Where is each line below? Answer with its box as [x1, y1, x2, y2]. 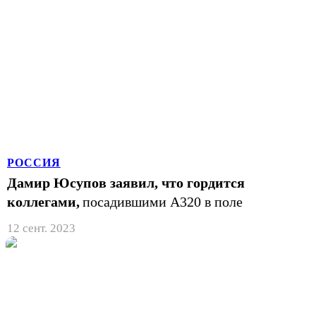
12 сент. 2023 [7, 221, 75, 235]
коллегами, [7, 193, 80, 209]
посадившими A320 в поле [83, 193, 243, 209]
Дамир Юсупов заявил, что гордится [7, 174, 245, 190]
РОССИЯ [7, 156, 61, 169]
